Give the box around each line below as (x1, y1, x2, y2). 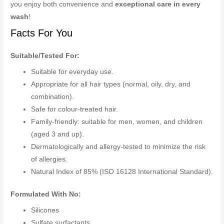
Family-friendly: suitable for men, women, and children (31, 117, 203, 125)
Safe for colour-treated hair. (31, 105, 118, 113)
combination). (31, 92, 74, 100)
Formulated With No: (10, 190, 81, 198)
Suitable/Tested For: (10, 52, 80, 60)
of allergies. (31, 155, 68, 163)
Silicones (31, 206, 59, 214)
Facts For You (10, 27, 73, 39)
